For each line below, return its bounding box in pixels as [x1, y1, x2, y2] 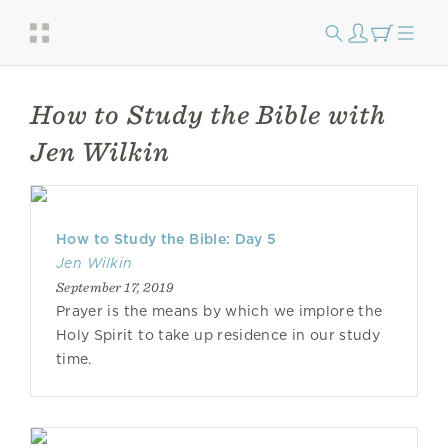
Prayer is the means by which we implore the [56, 303, 383, 319]
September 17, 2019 [56, 279, 173, 295]
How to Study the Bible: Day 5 [56, 231, 277, 247]
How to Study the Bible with [30, 98, 386, 131]
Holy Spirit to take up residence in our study [56, 327, 380, 343]
